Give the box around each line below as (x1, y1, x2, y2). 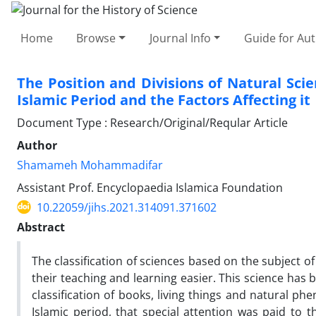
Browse (76, 30, 116, 46)
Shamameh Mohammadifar (17, 157, 163, 173)
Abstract (17, 219, 65, 235)
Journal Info (149, 30, 211, 46)
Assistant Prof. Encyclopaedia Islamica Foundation (17, 179, 283, 195)
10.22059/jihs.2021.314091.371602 (37, 199, 217, 215)
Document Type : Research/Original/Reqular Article (17, 114, 288, 130)
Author (17, 137, 57, 153)
